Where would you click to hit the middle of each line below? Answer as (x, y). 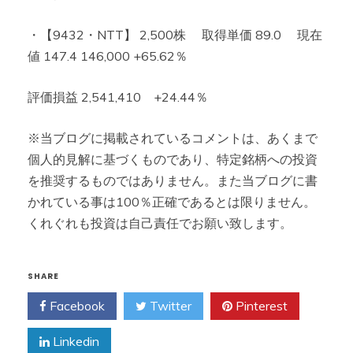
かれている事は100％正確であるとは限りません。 (172, 202)
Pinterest (260, 306)
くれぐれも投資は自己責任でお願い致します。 (160, 223)
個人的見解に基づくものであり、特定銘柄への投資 (173, 159)
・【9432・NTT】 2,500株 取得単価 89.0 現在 (175, 35)
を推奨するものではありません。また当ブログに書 (173, 180)
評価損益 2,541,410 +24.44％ (118, 97)
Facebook (76, 306)
